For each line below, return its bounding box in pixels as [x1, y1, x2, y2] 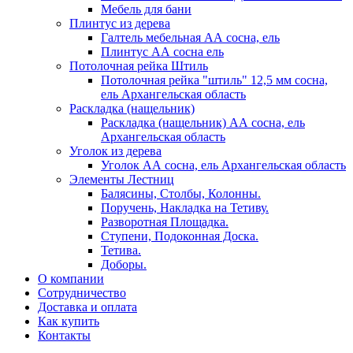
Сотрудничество [38, 285, 126, 299]
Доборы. [101, 257, 147, 271]
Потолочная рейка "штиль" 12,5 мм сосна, [101, 72, 328, 87]
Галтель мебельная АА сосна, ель [101, 30, 280, 44]
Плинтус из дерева [69, 16, 170, 30]
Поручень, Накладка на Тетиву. [101, 200, 269, 214]
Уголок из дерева [69, 143, 162, 158]
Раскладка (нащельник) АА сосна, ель [101, 115, 305, 129]
